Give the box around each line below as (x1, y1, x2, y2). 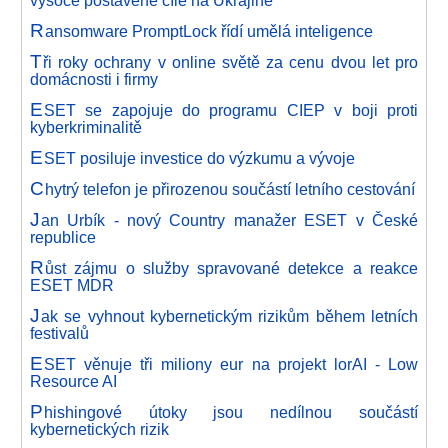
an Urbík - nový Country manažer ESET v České (40, 210, 418, 229)
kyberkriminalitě (30, 117, 142, 136)
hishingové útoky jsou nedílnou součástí (43, 402, 418, 421)
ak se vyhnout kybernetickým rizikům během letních (40, 306, 418, 325)
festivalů (30, 323, 89, 342)
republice (30, 227, 96, 246)
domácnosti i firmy (30, 69, 158, 88)
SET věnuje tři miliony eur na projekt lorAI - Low (43, 354, 418, 373)
